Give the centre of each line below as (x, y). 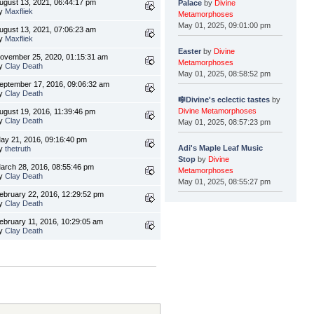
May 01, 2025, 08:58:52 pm (225, 73)
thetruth (18, 149)
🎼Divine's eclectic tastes (225, 99)
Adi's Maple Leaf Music (221, 148)
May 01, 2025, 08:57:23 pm (225, 122)
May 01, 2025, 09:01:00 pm (225, 25)
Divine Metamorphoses (218, 110)
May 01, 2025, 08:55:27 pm (225, 181)
